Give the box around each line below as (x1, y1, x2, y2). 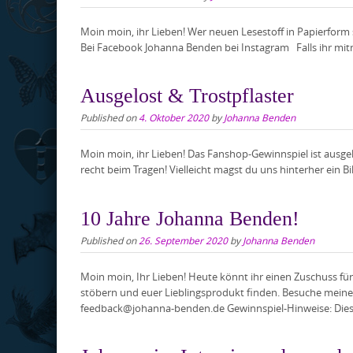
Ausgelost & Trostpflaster (80, 84, 294, 108)
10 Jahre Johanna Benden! (80, 206, 299, 230)
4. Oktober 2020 (139, 111, 209, 124)
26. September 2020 (139, 233, 228, 247)
